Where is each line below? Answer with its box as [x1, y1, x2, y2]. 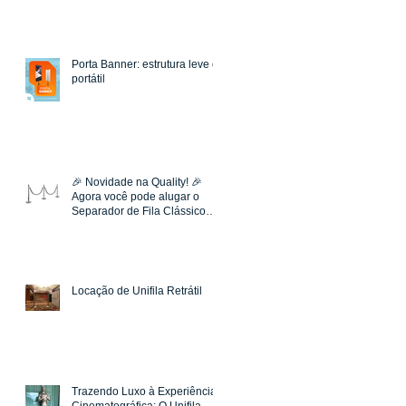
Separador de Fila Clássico [72, 205, 206, 218]
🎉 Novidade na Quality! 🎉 [72, 176, 202, 189]
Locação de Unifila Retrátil [72, 285, 202, 298]
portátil [72, 72, 105, 86]
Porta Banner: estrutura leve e [72, 58, 218, 72]
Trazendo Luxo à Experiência [72, 385, 217, 399]
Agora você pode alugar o [72, 190, 199, 204]
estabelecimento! [72, 234, 156, 247]
